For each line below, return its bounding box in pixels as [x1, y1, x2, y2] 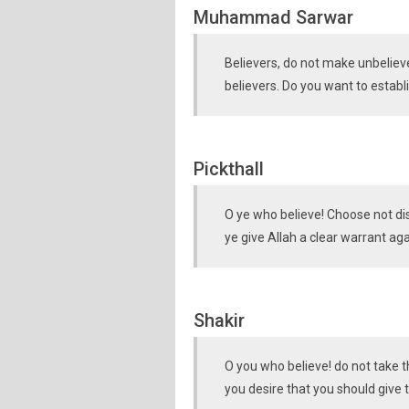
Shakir [194, 309, 245, 331]
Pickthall [194, 158, 264, 180]
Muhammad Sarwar [194, 6, 353, 28]
